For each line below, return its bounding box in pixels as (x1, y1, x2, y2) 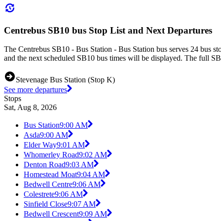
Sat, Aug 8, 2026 (4, 103, 57, 112)
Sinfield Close (24, 200, 68, 209)
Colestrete (24, 190, 55, 199)
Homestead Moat (24, 170, 77, 179)
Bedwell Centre (24, 180, 73, 189)
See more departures (4, 85, 67, 94)
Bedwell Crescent (24, 210, 79, 219)
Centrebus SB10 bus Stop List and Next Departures (4, 25, 212, 36)
